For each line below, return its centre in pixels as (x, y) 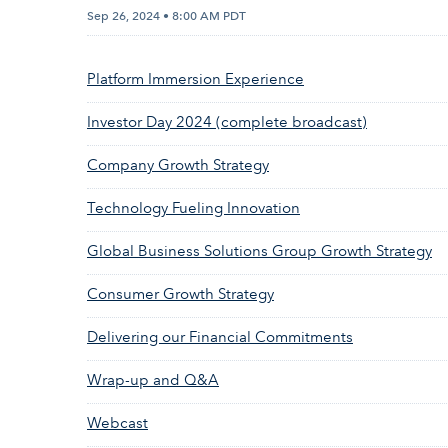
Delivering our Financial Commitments (220, 337)
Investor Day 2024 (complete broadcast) (227, 122)
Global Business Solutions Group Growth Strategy (259, 251)
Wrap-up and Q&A (153, 380)
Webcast (117, 423)
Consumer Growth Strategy (180, 294)
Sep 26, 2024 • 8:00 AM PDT (166, 16)
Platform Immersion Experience (195, 79)
